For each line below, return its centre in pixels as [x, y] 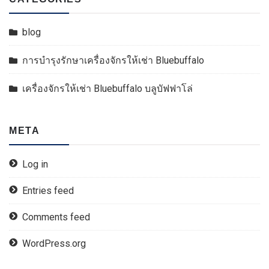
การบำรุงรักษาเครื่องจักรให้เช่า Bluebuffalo [113, 60]
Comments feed [56, 217]
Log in [35, 164]
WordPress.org [54, 243]
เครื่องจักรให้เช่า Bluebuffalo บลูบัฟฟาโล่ [107, 89]
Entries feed [48, 191]
